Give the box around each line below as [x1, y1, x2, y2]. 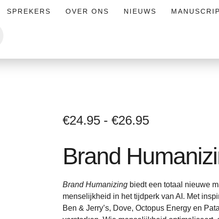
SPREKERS [7, 7, 51, 15]
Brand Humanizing [63, 180, 128, 189]
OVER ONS [66, 7, 109, 15]
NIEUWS [124, 7, 157, 15]
